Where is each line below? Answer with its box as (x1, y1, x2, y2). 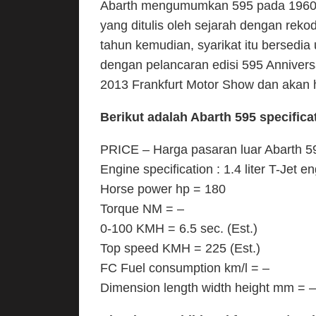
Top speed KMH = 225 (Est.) (100, 241, 260, 255)
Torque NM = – (100, 202, 184, 216)
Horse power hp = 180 (100, 182, 226, 196)
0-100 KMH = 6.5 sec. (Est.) (100, 221, 257, 236)
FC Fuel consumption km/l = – (100, 261, 269, 275)
